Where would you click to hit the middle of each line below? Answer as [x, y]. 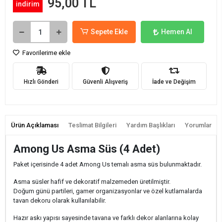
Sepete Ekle [110, 32]
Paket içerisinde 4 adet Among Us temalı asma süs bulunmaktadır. [108, 164]
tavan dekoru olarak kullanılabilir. [60, 200]
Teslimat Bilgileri [92, 125]
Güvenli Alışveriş [105, 82]
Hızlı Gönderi [41, 82]
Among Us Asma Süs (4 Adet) [87, 149]
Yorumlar [198, 125]
